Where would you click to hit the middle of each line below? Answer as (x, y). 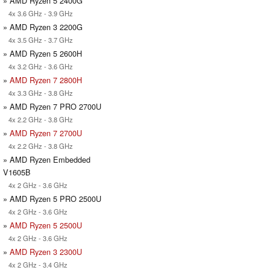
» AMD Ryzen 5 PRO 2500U (52, 198)
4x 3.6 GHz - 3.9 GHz (38, 13)
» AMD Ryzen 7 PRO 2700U (52, 106)
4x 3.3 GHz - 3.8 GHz (38, 93)
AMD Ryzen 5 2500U (46, 225)
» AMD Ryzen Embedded (47, 159)
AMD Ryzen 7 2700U (46, 133)
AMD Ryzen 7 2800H (46, 80)
